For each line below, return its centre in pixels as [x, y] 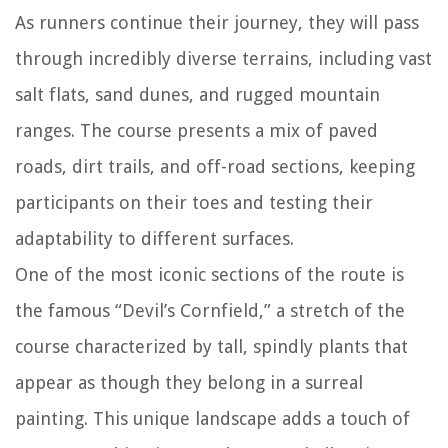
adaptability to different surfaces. [154, 239]
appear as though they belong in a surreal [189, 383]
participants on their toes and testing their [194, 203]
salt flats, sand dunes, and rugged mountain [197, 95]
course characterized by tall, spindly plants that [211, 347]
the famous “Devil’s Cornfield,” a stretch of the [210, 311]
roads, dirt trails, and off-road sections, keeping [215, 167]
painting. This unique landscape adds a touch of [212, 419]
